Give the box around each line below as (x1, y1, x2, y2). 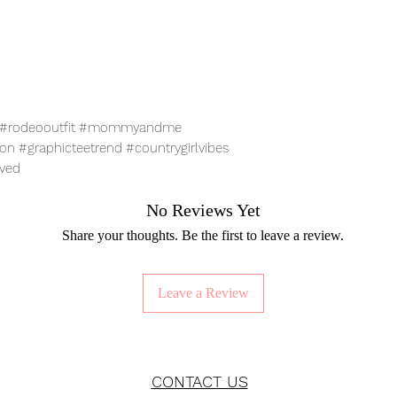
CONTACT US (151, 372, 248, 392)
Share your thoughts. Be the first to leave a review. (62, 228, 344, 244)
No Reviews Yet (145, 200, 261, 221)
